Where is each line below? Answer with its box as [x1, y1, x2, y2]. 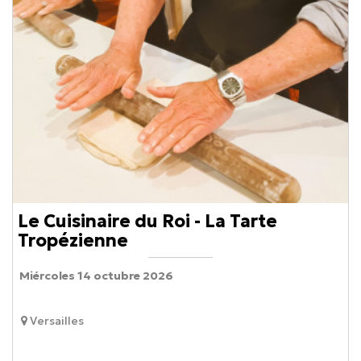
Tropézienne [18, 229, 128, 251]
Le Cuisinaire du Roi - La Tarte [18, 210, 277, 232]
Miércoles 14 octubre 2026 [19, 268, 174, 284]
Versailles [30, 313, 84, 328]
